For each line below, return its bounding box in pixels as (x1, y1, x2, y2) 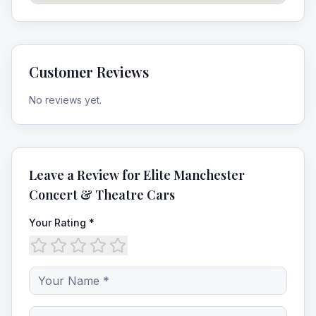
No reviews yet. (29, 94, 102, 106)
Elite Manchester (143, 166, 245, 183)
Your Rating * (29, 217, 95, 229)
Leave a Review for (29, 166, 143, 183)
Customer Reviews (29, 62, 149, 81)
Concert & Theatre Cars (29, 186, 175, 203)
